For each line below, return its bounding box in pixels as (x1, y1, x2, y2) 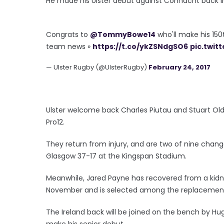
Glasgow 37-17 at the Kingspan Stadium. (46, 150, 186, 161)
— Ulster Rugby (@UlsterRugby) (46, 62, 148, 72)
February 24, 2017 (148, 62, 210, 72)
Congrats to (46, 29, 90, 39)
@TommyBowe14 (90, 29, 155, 39)
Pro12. (46, 116, 64, 127)
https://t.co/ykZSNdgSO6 (92, 41, 188, 51)
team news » (46, 41, 92, 51)
